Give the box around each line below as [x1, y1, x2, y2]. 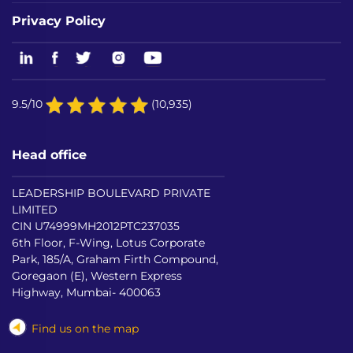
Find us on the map [32, 321, 139, 336]
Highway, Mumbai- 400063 [12, 285, 161, 300]
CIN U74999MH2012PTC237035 [12, 219, 180, 234]
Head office [12, 147, 87, 163]
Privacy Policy [12, 12, 106, 28]
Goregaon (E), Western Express [12, 269, 182, 284]
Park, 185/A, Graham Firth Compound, [12, 252, 218, 267]
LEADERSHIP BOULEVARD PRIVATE [12, 186, 210, 201]
